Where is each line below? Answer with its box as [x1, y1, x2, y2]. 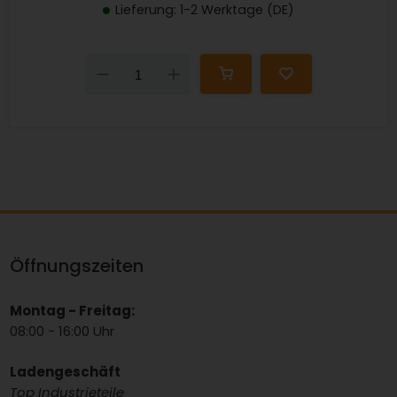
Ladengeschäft [10, 362, 121, 382]
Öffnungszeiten [10, 253, 144, 278]
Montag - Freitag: [10, 301, 136, 321]
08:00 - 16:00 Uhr [10, 322, 115, 341]
